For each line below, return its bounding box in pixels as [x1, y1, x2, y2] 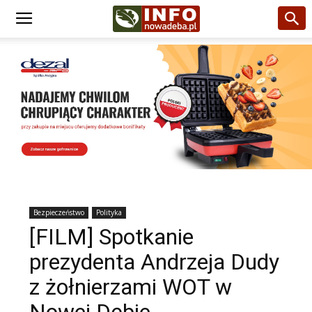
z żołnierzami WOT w [29, 274, 232, 300]
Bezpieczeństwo [33, 208, 84, 217]
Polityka [96, 208, 122, 217]
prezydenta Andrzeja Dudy [29, 249, 279, 275]
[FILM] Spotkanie [29, 224, 194, 250]
